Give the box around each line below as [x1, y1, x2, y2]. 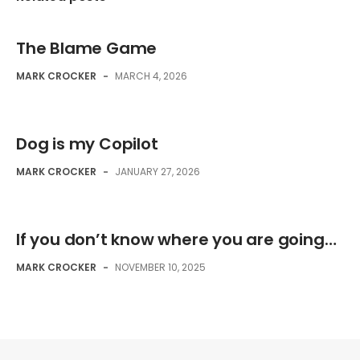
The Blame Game [16, 37, 157, 59]
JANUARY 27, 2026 [115, 165, 200, 178]
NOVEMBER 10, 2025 [115, 260, 206, 274]
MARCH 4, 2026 [115, 69, 187, 83]
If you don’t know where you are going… [16, 228, 337, 251]
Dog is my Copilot [16, 133, 158, 155]
